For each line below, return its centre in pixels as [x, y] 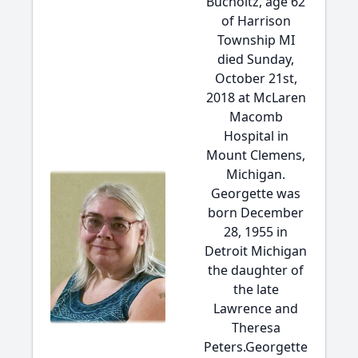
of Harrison [256, 21]
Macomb [256, 117]
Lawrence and [256, 308]
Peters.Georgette [256, 347]
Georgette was [256, 193]
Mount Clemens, [256, 155]
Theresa [256, 328]
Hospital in [256, 136]
